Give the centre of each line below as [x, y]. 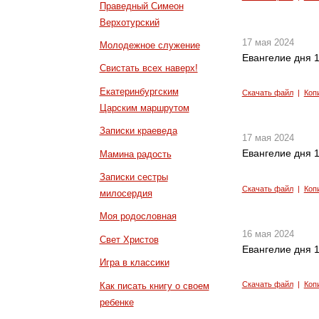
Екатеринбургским [139, 91]
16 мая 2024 [268, 234]
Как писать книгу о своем [154, 286]
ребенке [116, 302]
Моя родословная [138, 216]
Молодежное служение [150, 45]
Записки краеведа [138, 131]
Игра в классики [134, 263]
